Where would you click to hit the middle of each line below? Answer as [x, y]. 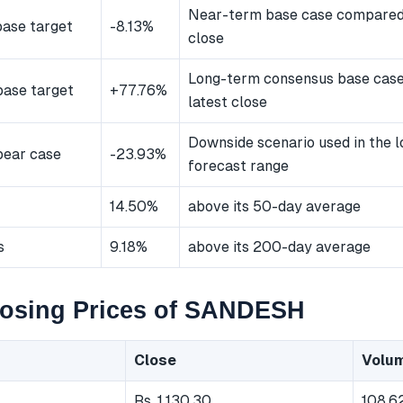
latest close [228, 103]
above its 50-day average [274, 207]
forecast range [238, 166]
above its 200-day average [279, 247]
